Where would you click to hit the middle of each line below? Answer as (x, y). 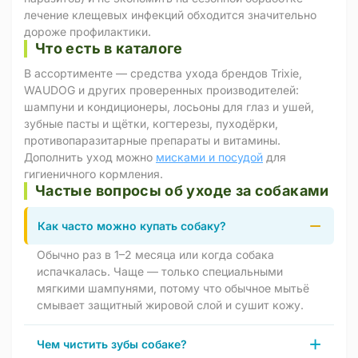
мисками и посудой (209, 157)
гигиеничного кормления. (93, 174)
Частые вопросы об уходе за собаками (182, 191)
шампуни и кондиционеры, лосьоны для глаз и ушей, (169, 107)
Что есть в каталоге (109, 48)
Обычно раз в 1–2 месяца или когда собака (155, 255)
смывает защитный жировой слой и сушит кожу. (170, 305)
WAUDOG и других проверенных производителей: (161, 90)
